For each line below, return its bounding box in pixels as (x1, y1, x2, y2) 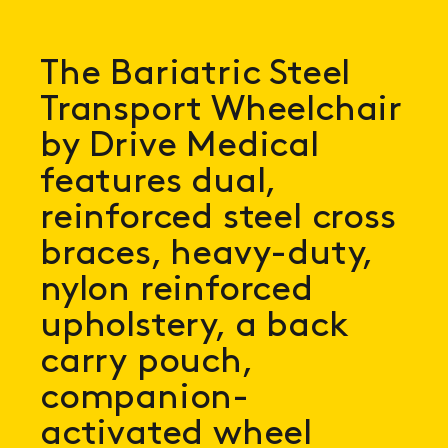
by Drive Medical (40, 128, 319, 165)
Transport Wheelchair (40, 92, 402, 129)
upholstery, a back (40, 308, 349, 345)
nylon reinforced (40, 272, 313, 309)
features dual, (40, 164, 276, 201)
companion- (40, 380, 250, 417)
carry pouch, (40, 344, 252, 381)
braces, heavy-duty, (40, 236, 373, 273)
